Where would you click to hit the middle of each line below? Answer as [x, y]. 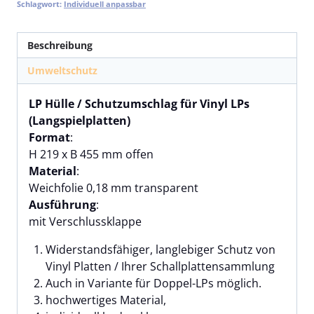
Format [49, 137]
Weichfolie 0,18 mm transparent [114, 187]
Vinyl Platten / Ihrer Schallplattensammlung [160, 266]
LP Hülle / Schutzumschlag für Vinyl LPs [139, 103]
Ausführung [62, 204]
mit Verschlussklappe [85, 221]
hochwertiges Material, [106, 300]
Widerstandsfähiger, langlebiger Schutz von [161, 249]
